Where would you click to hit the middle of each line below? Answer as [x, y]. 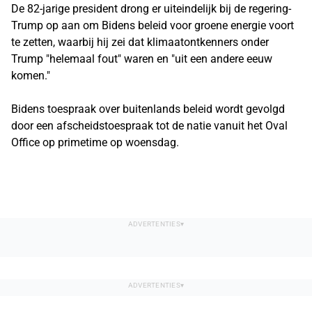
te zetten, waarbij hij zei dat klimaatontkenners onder [140, 42]
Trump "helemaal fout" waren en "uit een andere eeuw [142, 59]
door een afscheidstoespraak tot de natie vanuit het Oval [149, 126]
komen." [31, 76]
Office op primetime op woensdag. [95, 142]
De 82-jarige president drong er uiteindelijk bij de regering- [151, 9]
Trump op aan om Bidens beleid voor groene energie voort [153, 25]
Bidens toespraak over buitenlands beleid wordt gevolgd [148, 109]
